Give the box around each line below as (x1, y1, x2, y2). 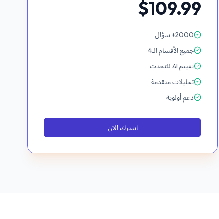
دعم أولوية (166, 93, 194, 102)
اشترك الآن (107, 123, 138, 132)
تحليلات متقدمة (151, 77, 194, 86)
